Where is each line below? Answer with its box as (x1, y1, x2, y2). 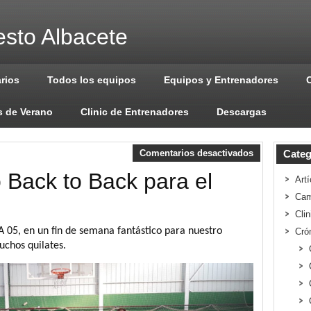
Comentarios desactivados (140, 148, 253, 158)
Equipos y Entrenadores (164, 74, 278, 85)
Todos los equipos (47, 74, 136, 85)
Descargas (217, 106, 267, 117)
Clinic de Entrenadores (81, 106, 189, 117)
